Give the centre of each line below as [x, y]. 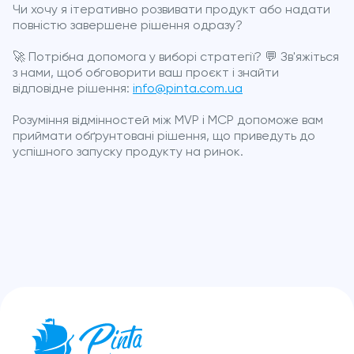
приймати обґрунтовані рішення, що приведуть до [164, 136]
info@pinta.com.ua [188, 89]
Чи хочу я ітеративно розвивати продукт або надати [171, 10]
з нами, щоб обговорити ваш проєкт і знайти [146, 73]
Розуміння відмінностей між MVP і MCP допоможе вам [168, 121]
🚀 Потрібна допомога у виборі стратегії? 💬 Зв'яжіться [176, 57]
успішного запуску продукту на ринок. [128, 152]
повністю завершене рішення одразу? [128, 26]
